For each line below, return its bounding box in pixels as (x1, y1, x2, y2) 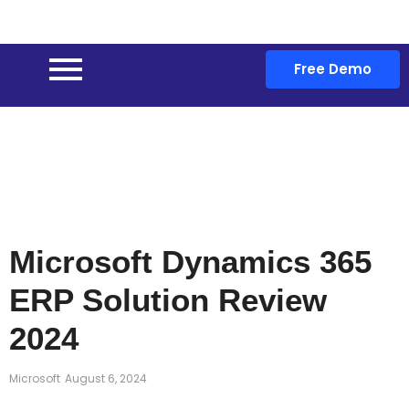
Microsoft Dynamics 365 (9, 244, 372, 279)
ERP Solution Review (9, 282, 327, 318)
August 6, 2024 (65, 371, 147, 386)
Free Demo (294, 58, 372, 79)
